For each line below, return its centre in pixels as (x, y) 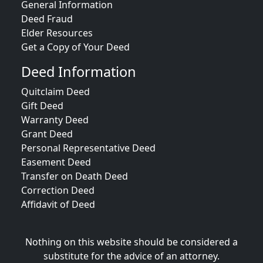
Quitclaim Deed (55, 92)
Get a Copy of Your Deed (75, 47)
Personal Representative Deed (88, 148)
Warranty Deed (55, 120)
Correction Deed (58, 190)
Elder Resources (57, 33)
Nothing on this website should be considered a (131, 242)
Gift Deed (42, 106)
